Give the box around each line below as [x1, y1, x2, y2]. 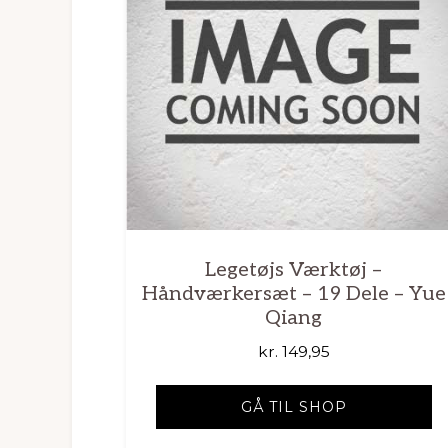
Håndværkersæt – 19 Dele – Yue [141, 282, 446, 307]
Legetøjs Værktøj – [205, 258, 383, 283]
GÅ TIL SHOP [240, 397, 347, 416]
